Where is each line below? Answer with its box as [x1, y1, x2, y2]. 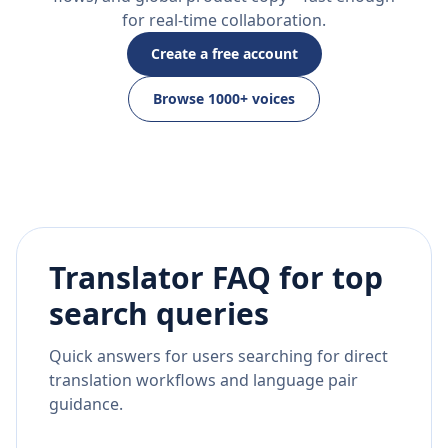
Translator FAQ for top [49, 257, 383, 299]
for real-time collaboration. [122, 9, 326, 32]
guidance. [49, 393, 123, 416]
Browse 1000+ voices [153, 89, 295, 109]
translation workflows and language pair [49, 369, 358, 392]
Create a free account [150, 44, 298, 64]
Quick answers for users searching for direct [49, 345, 388, 368]
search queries [49, 293, 269, 335]
